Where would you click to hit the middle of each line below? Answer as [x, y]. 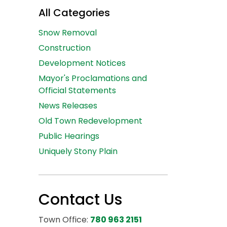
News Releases [68, 106]
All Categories [74, 13]
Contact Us [80, 200]
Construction [65, 48]
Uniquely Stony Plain [78, 151]
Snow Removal [68, 33]
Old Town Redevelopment [90, 121]
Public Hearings [69, 136]
